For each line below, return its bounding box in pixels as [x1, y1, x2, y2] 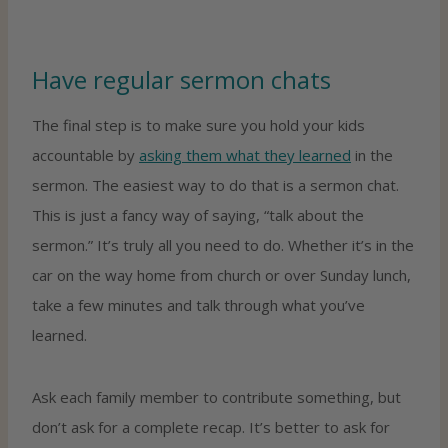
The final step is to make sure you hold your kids [32, 114, 365, 135]
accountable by [32, 144, 139, 165]
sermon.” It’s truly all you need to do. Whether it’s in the [32, 234, 414, 255]
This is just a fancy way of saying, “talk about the [32, 204, 364, 225]
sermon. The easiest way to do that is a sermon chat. [32, 174, 399, 195]
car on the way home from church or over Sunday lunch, [32, 264, 411, 285]
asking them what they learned [139, 144, 351, 165]
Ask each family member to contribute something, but [32, 386, 401, 407]
